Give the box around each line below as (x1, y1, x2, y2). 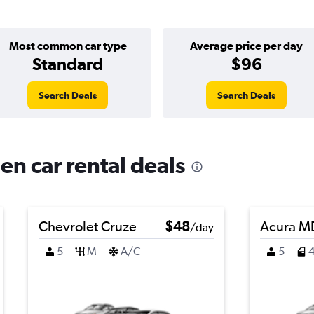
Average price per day (190, 39, 303, 52)
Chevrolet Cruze (39, 218, 137, 234)
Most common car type (8, 39, 127, 52)
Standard (32, 54, 103, 74)
